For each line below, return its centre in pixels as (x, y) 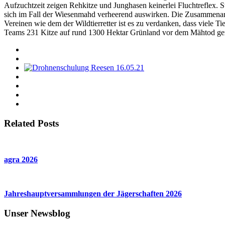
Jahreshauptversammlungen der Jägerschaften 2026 (93, 194)
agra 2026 (21, 160)
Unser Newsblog (37, 213)
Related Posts (31, 123)
